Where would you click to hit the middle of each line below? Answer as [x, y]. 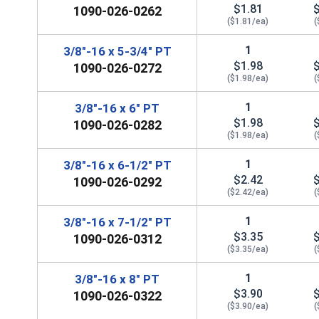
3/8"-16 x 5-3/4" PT [117, 51]
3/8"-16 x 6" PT [117, 108]
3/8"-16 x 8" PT [117, 279]
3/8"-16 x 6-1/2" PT [117, 165]
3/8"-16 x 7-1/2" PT [117, 222]
